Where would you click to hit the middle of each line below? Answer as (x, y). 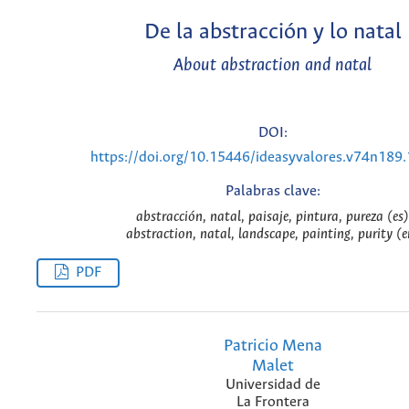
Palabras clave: (273, 191)
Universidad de (273, 385)
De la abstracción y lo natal (273, 32)
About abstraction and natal (273, 66)
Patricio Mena (273, 346)
